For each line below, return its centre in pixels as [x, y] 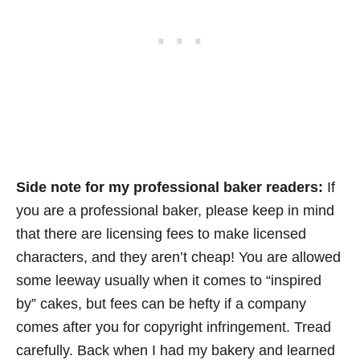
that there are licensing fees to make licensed [161, 233]
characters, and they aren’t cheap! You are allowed [178, 257]
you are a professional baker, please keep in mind [175, 210]
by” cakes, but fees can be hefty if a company [161, 303]
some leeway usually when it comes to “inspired [169, 280]
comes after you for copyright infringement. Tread [174, 327]
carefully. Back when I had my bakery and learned [176, 350]
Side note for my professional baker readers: [170, 187]
